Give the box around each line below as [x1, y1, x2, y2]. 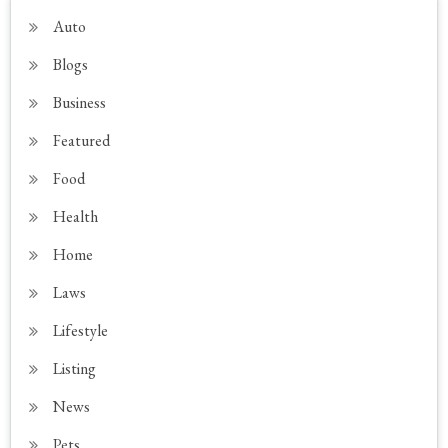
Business [53, 92, 107, 114]
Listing [53, 358, 97, 380]
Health [53, 206, 99, 228]
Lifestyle [53, 320, 109, 342]
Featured [53, 130, 111, 152]
